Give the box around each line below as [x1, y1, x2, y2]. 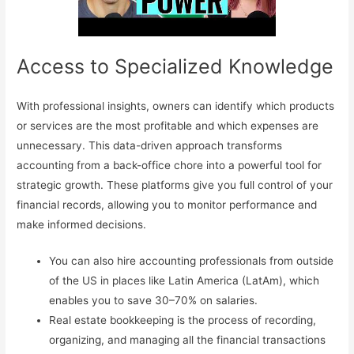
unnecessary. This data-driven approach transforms [17, 138, 283, 152]
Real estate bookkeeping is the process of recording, [49, 314, 317, 327]
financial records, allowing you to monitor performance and [17, 198, 318, 211]
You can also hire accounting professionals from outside [49, 254, 334, 268]
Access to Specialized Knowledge [17, 54, 334, 78]
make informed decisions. [17, 217, 147, 231]
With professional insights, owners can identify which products [17, 99, 335, 112]
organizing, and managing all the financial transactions [49, 333, 326, 347]
